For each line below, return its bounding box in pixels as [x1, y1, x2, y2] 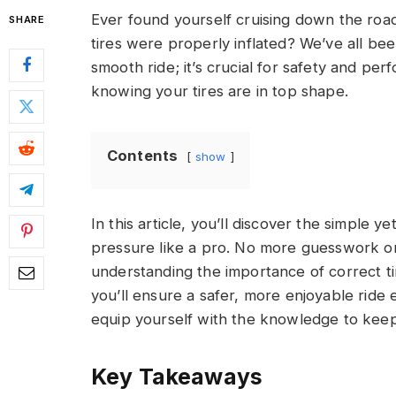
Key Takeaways [91, 363, 263, 391]
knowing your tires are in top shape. [91, 82, 348, 100]
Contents [107, 147, 179, 164]
